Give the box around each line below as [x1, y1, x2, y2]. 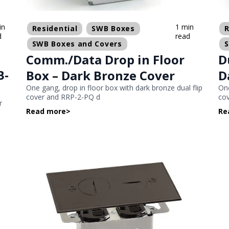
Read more [26, 106, 66, 116]
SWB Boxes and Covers [32, 38, 122, 49]
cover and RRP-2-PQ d [26, 91, 100, 102]
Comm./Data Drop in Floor [26, 51, 185, 68]
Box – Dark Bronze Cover [26, 66, 175, 84]
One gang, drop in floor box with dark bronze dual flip [26, 82, 202, 93]
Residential [32, 23, 78, 33]
